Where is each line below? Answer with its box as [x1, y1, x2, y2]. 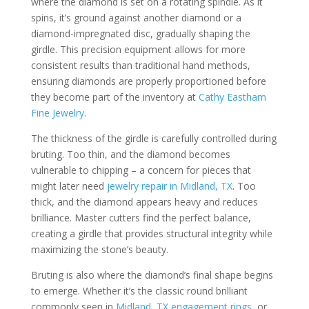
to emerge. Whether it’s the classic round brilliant [30, 284, 248, 297]
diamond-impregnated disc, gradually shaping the [30, 27, 250, 40]
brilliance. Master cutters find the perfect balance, [30, 211, 251, 224]
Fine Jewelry [30, 106, 84, 119]
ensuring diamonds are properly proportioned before [30, 74, 266, 88]
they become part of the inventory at [30, 90, 199, 103]
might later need [30, 179, 107, 192]
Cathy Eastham [198, 90, 266, 103]
